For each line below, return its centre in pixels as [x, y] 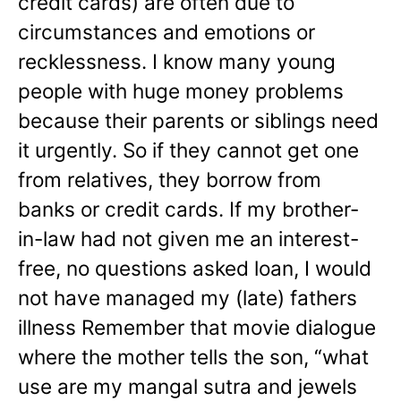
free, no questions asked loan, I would [195, 268]
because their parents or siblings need [198, 120]
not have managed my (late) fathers [188, 297]
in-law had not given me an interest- [188, 238]
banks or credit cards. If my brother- [188, 209]
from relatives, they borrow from [170, 179]
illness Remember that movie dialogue [197, 327]
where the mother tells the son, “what [193, 356]
